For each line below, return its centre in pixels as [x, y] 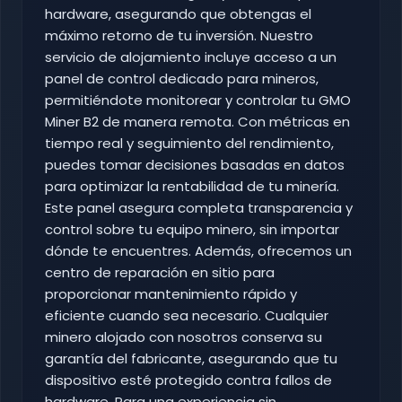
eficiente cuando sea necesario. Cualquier [187, 316]
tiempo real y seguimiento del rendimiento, [189, 144]
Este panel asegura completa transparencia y [199, 208]
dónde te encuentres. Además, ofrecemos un [198, 251]
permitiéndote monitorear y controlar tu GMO [198, 100]
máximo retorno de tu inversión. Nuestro [179, 36]
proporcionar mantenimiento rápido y [171, 294]
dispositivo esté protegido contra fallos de [188, 380]
